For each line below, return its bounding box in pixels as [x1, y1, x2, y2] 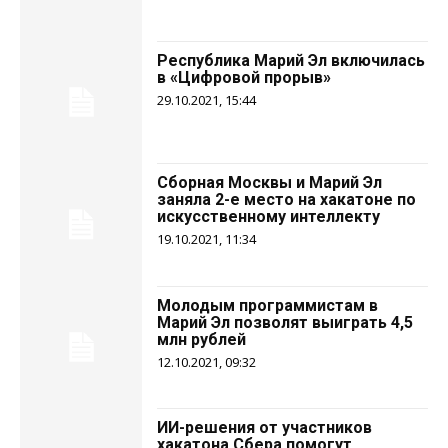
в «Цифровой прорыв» [157, 67, 332, 87]
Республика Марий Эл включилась [157, 50, 426, 70]
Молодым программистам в [157, 295, 379, 315]
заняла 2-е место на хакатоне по [157, 190, 417, 210]
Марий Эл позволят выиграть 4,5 [157, 312, 414, 332]
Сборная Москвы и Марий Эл [157, 173, 383, 193]
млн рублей [157, 329, 247, 349]
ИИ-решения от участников [157, 417, 373, 437]
